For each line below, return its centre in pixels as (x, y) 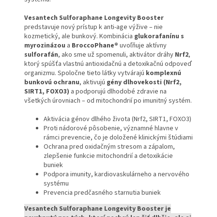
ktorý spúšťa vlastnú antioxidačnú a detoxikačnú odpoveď (108, 64)
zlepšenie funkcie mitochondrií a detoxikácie (108, 156)
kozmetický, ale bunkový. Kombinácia (79, 37)
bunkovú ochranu (52, 83)
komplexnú (163, 73)
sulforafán (41, 55)
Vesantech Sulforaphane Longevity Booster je (98, 209)
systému (56, 184)
